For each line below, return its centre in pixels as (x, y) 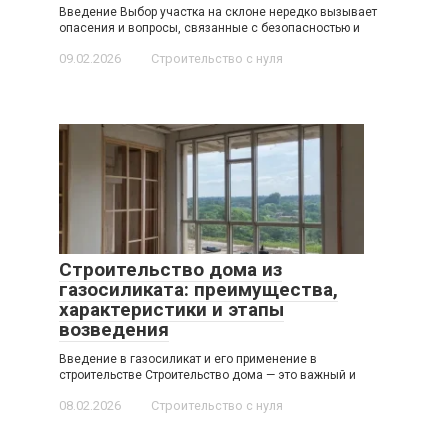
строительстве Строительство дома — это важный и (207, 374)
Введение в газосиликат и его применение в (188, 358)
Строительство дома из (170, 269)
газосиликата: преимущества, (198, 289)
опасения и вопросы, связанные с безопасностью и (209, 28)
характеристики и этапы (171, 309)
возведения (114, 329)
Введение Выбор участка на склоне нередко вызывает (218, 12)
